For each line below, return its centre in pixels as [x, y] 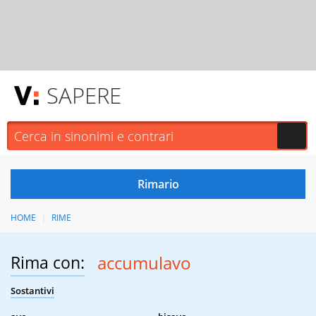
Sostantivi [32, 291]
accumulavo [144, 263]
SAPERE [84, 95]
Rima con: [48, 263]
